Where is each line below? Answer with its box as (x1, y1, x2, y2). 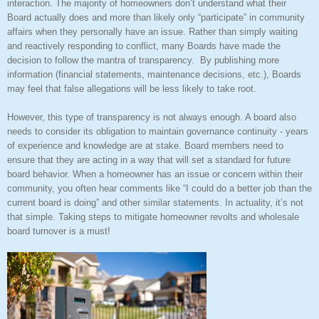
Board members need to (184, 140, 283, 151)
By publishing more (200, 54, 279, 66)
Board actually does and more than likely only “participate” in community (7, 11, 305, 23)
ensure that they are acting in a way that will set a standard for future (7, 154, 291, 165)
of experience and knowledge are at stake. (7, 140, 182, 151)
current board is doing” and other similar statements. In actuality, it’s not (7, 197, 303, 208)
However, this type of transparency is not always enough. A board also (7, 111, 296, 122)
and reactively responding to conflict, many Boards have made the (7, 40, 281, 51)
